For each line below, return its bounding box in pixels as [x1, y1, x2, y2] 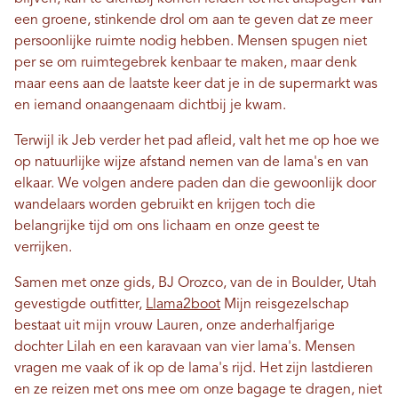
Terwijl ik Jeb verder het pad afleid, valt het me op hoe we [14, 134, 379, 149]
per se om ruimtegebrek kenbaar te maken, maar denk [14, 56, 357, 71]
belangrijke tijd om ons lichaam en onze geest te [14, 219, 320, 235]
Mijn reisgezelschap [220, 298, 349, 313]
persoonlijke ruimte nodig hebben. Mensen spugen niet [14, 35, 367, 50]
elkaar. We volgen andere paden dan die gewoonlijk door [14, 177, 376, 192]
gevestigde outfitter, [14, 298, 146, 313]
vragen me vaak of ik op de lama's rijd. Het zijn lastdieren [14, 362, 373, 377]
